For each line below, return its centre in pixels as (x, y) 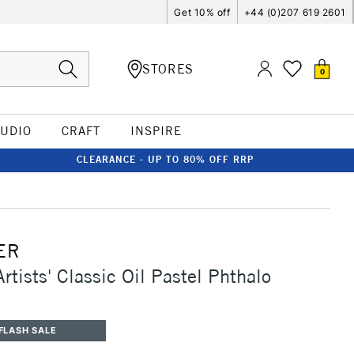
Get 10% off (202, 12)
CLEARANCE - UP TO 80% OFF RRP (165, 159)
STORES (168, 68)
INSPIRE (156, 131)
